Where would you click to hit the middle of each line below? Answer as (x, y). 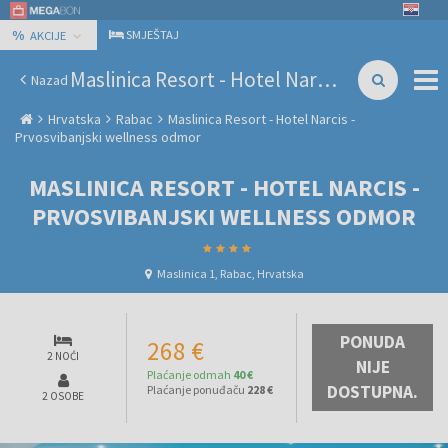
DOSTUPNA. (372, 391)
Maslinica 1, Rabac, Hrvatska (230, 273)
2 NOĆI (63, 355)
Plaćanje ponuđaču (196, 389)
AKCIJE (48, 35)
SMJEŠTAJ (152, 34)
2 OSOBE (63, 395)
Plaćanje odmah (189, 374)
